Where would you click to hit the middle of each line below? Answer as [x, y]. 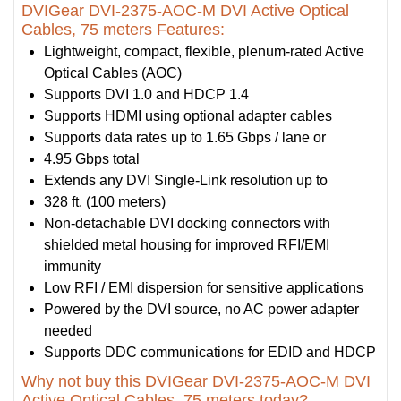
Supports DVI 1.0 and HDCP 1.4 [146, 94]
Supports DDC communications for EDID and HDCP [210, 352]
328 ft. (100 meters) [105, 201]
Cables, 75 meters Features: [123, 29]
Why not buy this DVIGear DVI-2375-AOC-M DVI [196, 381]
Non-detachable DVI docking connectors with [187, 223]
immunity [73, 266]
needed [68, 330]
